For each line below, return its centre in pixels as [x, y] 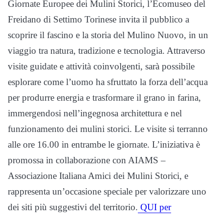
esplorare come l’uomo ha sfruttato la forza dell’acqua [108, 82]
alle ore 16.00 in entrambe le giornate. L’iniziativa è [104, 145]
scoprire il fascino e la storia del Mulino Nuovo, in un [108, 35]
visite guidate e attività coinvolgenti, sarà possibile [101, 66]
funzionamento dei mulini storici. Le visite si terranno [108, 129]
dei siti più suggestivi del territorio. [73, 207]
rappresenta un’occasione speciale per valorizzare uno [107, 192]
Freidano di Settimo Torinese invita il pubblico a [99, 20]
